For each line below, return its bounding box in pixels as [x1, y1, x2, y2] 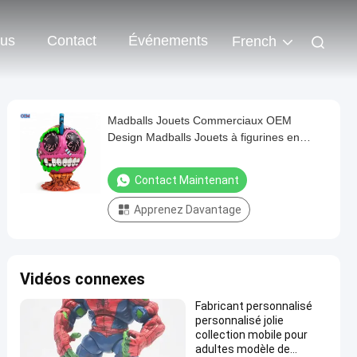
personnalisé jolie [195, 314, 284, 327]
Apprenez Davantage [134, 203, 241, 216]
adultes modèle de [195, 343, 290, 355]
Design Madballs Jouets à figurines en [108, 131, 300, 143]
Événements [128, 33, 208, 49]
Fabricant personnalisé [195, 300, 312, 312]
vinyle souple [108, 147, 173, 160]
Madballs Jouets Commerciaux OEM [108, 114, 292, 127]
